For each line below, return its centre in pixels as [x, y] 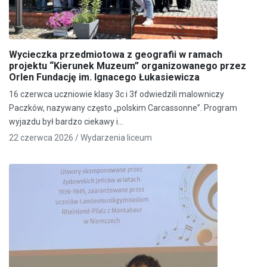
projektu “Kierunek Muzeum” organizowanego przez [128, 66]
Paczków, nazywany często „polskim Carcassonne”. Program [123, 108]
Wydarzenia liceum [116, 137]
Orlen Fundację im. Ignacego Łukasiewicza [104, 77]
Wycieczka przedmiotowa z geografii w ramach [116, 54]
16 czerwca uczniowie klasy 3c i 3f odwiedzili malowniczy [117, 94]
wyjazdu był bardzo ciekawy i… [66, 121]
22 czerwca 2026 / [45, 137]
